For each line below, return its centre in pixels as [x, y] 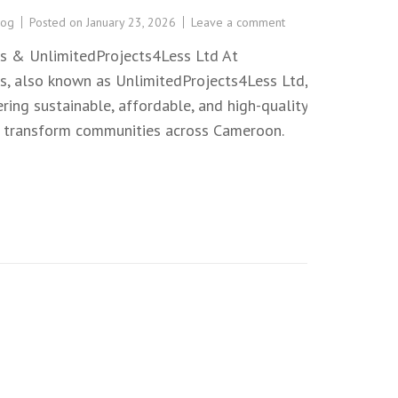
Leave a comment [238, 22]
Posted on [57, 22]
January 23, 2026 [131, 22]
